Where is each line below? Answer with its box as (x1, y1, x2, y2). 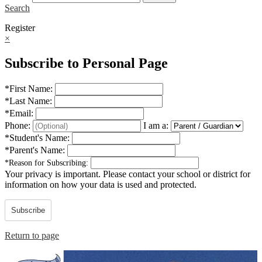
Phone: (5, 120, 33, 130)
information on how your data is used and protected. (5, 179, 196, 189)
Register (5, 23, 35, 33)
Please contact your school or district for (101, 168, 250, 179)
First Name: (9, 83, 55, 94)
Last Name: (9, 95, 54, 106)
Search (5, 3, 30, 13)
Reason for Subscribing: (9, 158, 91, 167)
